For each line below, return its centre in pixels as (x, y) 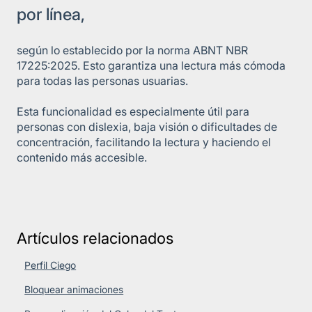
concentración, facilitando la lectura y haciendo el (144, 142)
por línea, (51, 14)
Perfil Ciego (50, 265)
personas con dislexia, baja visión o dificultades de (147, 127)
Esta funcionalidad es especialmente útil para (133, 112)
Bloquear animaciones (74, 289)
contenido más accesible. (82, 158)
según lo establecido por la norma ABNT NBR (132, 50)
